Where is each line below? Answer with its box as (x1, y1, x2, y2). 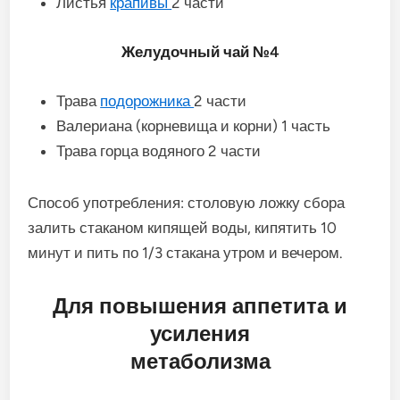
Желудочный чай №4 (121, 42, 279, 61)
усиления (150, 320, 250, 346)
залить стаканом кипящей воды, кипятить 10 (28, 218, 337, 237)
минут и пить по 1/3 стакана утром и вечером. (28, 243, 344, 262)
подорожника (100, 91, 195, 110)
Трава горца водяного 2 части (56, 141, 262, 160)
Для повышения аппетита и (53, 292, 347, 319)
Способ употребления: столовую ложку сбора (28, 193, 346, 212)
